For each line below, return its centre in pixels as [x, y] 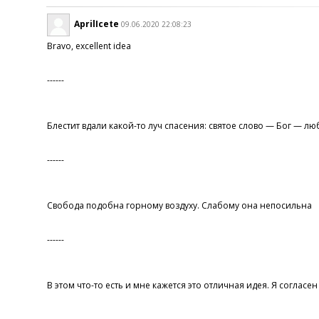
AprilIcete [96, 23]
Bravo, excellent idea [89, 46]
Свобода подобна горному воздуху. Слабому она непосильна [179, 205]
